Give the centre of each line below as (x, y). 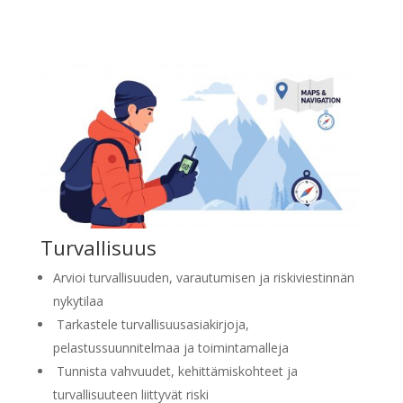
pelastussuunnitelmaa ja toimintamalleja (170, 348)
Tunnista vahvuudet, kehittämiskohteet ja (175, 372)
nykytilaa (78, 301)
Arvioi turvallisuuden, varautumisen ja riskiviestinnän (203, 278)
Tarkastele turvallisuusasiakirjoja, (151, 325)
